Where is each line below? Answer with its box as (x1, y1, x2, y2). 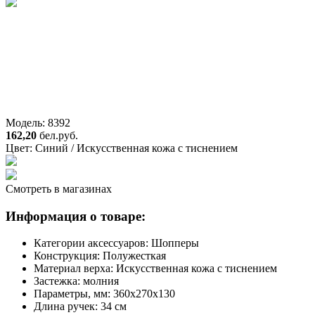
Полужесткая (103, 250, 166, 262)
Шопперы (151, 237, 199, 250)
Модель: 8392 (6, 116, 70, 129)
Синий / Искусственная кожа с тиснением (35, 141, 238, 154)
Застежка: (34, 275, 83, 288)
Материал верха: (34, 262, 116, 275)
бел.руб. (39, 129, 78, 141)
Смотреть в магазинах (6, 182, 112, 195)
